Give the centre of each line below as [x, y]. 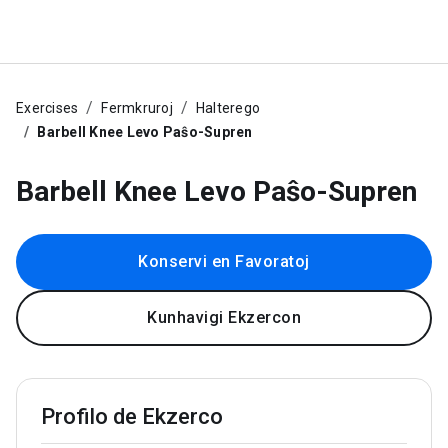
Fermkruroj [137, 108]
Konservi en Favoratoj [224, 261]
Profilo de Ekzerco [132, 416]
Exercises [47, 108]
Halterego [227, 108]
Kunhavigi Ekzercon [224, 317]
